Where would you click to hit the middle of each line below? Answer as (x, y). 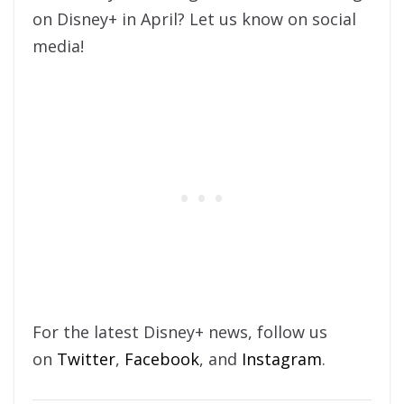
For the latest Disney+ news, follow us (180, 332)
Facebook (162, 359)
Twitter (86, 359)
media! (58, 46)
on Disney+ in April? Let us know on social (194, 19)
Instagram (282, 359)
